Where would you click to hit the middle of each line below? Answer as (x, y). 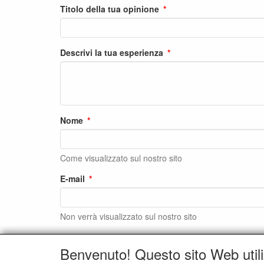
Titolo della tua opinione (110, 9)
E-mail (72, 179)
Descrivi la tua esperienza (112, 53)
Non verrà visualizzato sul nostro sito (128, 217)
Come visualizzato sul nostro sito (121, 158)
